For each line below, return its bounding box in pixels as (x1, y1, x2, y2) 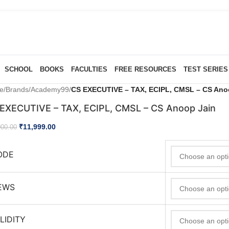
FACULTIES (71, 65, 107, 73)
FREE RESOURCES (114, 65, 176, 73)
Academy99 (31, 85, 70, 94)
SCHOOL (4, 65, 33, 73)
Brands (6, 85, 29, 94)
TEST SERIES (183, 65, 228, 73)
